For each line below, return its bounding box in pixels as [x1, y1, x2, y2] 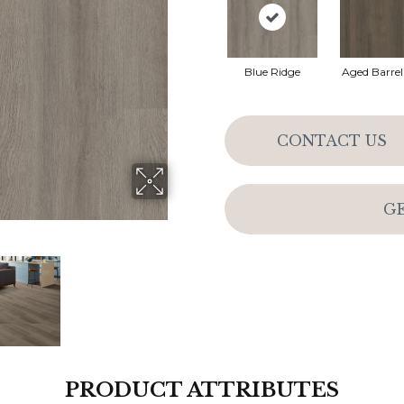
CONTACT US [276, 131, 387, 150]
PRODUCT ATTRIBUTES [65, 378, 339, 402]
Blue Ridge [243, 65, 300, 79]
